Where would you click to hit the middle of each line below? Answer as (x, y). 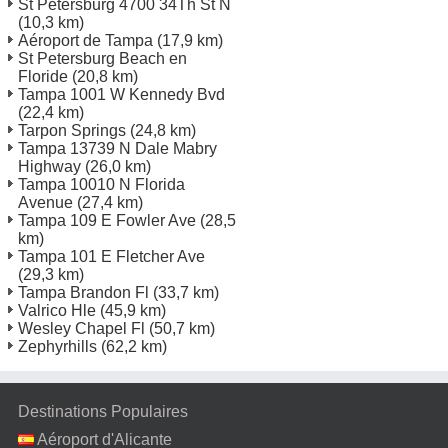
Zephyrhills (57, 346)
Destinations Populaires (103, 411)
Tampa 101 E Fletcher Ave (111, 256)
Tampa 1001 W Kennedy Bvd (121, 94)
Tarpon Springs (72, 130)
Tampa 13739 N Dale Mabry (117, 148)
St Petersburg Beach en (102, 58)
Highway (49, 166)
